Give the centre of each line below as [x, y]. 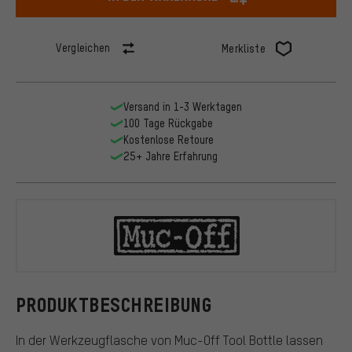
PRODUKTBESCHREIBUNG [114, 305]
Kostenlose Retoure [168, 140]
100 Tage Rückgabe [168, 123]
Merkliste [244, 49]
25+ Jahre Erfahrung [170, 156]
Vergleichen [83, 48]
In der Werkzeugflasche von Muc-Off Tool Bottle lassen [169, 339]
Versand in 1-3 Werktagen [182, 107]
